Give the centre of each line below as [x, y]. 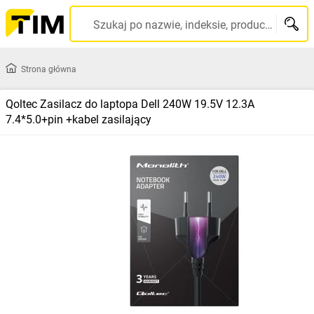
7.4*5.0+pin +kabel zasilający [78, 120]
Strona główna [49, 69]
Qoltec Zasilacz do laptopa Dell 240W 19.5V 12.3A [130, 104]
